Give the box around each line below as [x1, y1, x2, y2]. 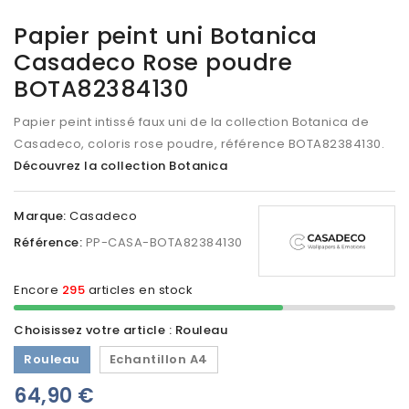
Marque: [14, 206, 67, 225]
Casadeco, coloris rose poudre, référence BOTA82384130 [14, 134, 382, 152]
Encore [14, 280, 58, 299]
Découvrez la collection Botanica [14, 156, 227, 174]
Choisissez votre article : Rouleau [14, 320, 227, 339]
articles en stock [88, 280, 193, 299]
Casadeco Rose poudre [14, 46, 292, 79]
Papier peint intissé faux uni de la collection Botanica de [14, 112, 369, 131]
